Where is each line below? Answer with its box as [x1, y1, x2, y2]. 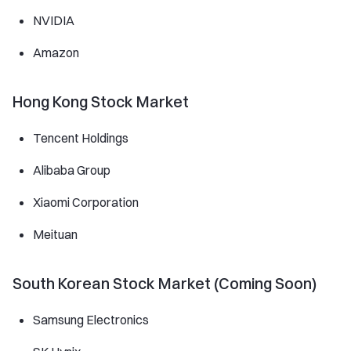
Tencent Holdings [33, 130, 128, 147]
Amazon [33, 45, 79, 61]
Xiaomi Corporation [33, 194, 139, 211]
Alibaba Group [33, 162, 110, 179]
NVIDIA [33, 13, 74, 29]
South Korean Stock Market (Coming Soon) [13, 273, 317, 294]
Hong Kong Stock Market [13, 92, 189, 112]
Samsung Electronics [33, 312, 149, 328]
